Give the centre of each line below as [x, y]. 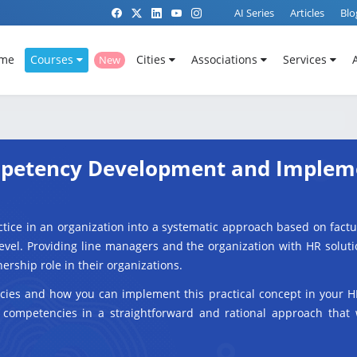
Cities [152, 60]
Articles [307, 13]
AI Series [254, 13]
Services [306, 60]
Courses [53, 60]
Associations [226, 60]
